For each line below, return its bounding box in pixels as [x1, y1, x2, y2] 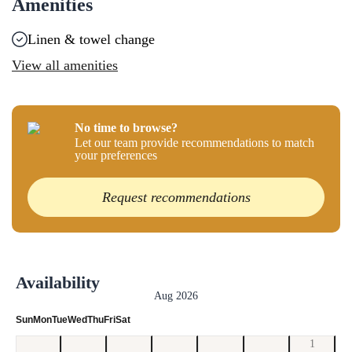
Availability [16, 273, 100, 292]
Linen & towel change [27, 31, 155, 47]
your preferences [75, 148, 157, 162]
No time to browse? [75, 121, 178, 134]
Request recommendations [101, 189, 251, 205]
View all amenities [12, 57, 118, 73]
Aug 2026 [154, 290, 198, 302]
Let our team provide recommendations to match [75, 136, 314, 149]
